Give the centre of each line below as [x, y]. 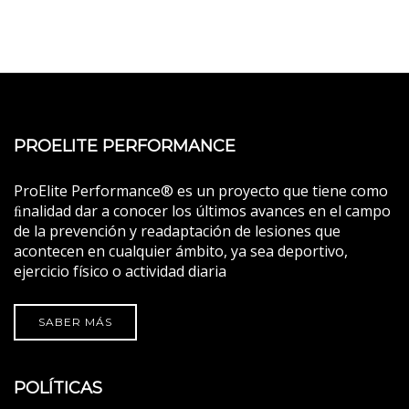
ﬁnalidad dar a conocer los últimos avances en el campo [202, 211]
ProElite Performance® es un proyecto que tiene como [201, 191]
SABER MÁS [75, 322]
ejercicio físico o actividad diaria [120, 272]
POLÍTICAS [58, 388]
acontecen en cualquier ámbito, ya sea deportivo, [181, 252]
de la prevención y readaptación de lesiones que [177, 231]
